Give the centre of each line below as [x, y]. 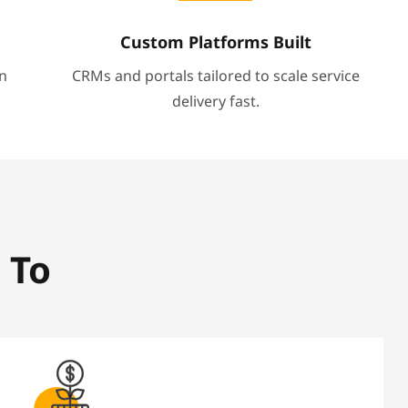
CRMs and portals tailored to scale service [215, 76]
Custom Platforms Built [215, 42]
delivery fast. [215, 102]
